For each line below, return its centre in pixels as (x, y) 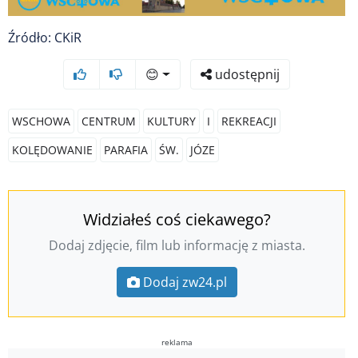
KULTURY (171, 121)
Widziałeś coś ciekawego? (177, 220)
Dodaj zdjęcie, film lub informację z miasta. (177, 246)
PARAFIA (126, 150)
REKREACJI (249, 121)
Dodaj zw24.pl (185, 282)
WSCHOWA (41, 121)
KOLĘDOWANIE (52, 150)
